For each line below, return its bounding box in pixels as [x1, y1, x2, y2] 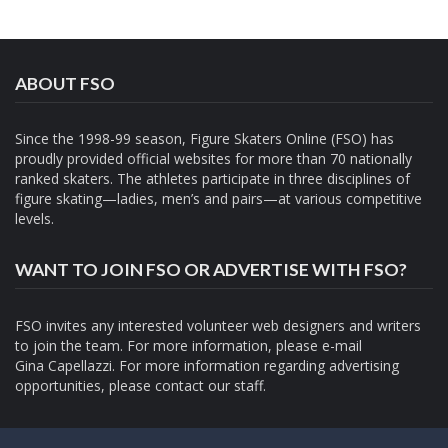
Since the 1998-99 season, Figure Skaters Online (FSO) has [15, 129, 394, 149]
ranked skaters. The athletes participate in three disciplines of [15, 169, 410, 189]
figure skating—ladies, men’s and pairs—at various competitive [15, 189, 422, 209]
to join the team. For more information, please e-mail [15, 336, 362, 356]
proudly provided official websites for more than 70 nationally [15, 149, 412, 169]
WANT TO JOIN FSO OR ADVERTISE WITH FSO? [15, 259, 407, 281]
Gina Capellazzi [15, 356, 112, 376]
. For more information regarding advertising [112, 356, 399, 376]
